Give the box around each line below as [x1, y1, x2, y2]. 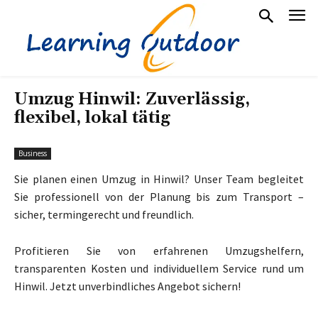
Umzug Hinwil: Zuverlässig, [14, 88, 250, 110]
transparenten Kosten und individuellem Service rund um [14, 261, 304, 275]
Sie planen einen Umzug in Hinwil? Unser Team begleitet [14, 171, 304, 186]
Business [18, 148, 47, 158]
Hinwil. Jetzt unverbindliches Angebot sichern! [14, 278, 241, 293]
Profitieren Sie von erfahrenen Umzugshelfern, [14, 243, 304, 258]
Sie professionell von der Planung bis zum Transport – [14, 189, 304, 204]
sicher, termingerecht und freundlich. [14, 207, 194, 221]
